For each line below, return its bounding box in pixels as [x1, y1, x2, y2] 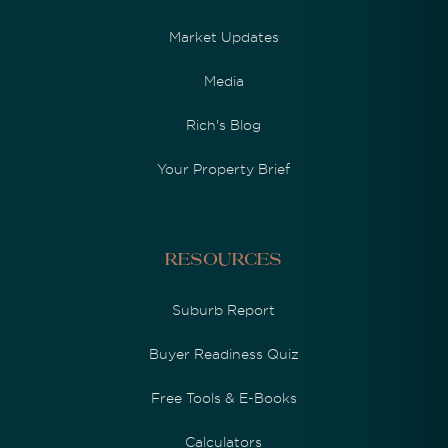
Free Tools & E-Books [150, 389, 297, 406]
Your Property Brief [157, 160, 291, 177]
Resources [165, 252, 283, 269]
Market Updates [168, 28, 279, 45]
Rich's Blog [186, 116, 262, 133]
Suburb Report [172, 301, 276, 318]
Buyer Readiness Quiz [148, 345, 299, 362]
